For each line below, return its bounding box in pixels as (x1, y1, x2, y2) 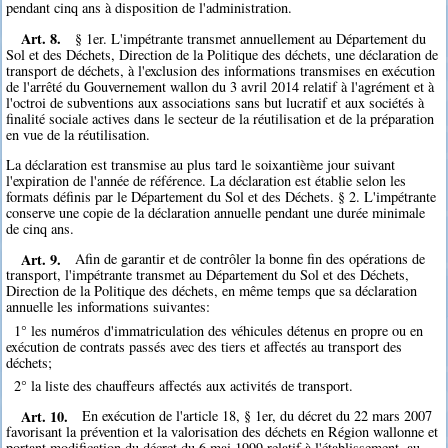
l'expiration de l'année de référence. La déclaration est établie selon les (6, 171, 407, 191)
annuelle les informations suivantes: (6, 297, 211, 317)
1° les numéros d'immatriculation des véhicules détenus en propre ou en (13, 320, 423, 340)
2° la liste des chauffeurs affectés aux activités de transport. (13, 375, 353, 395)
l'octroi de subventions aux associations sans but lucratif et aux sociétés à (6, 92, 425, 112)
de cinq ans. (6, 219, 75, 239)
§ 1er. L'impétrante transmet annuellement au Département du (75, 28, 427, 48)
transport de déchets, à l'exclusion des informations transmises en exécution (6, 60, 436, 80)
